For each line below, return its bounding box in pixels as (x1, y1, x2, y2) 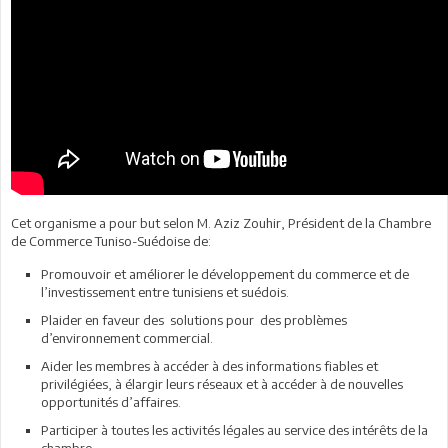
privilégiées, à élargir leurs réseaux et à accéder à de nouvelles (41, 375, 403, 392)
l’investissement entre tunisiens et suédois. (41, 283, 289, 300)
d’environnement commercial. (41, 329, 213, 346)
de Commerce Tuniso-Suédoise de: (11, 232, 211, 249)
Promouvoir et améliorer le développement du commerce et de (41, 265, 409, 282)
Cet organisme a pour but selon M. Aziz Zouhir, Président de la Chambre (11, 214, 431, 231)
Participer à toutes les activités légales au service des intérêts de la (41, 421, 428, 438)
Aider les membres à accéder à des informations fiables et (41, 357, 378, 374)
